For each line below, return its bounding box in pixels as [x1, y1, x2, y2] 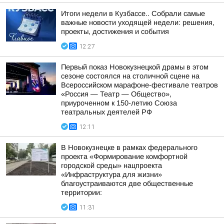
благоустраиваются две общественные [61, 179, 193, 187]
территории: [61, 188, 102, 196]
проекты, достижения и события [61, 27, 169, 35]
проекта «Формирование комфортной [61, 152, 187, 160]
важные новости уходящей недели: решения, [61, 18, 214, 26]
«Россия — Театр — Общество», [61, 90, 171, 98]
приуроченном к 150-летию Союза [61, 99, 177, 107]
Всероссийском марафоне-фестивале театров [61, 81, 218, 89]
